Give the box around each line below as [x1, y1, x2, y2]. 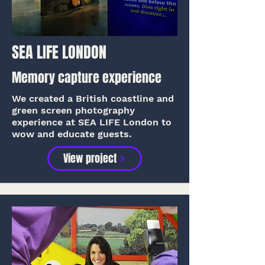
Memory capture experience [12, 68, 161, 87]
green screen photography [12, 105, 135, 116]
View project [63, 151, 117, 166]
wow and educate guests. [12, 128, 132, 140]
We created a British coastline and [12, 93, 174, 104]
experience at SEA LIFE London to [12, 117, 172, 128]
